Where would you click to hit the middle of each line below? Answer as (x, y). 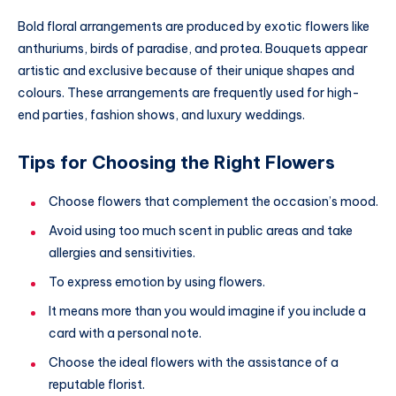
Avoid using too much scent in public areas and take (201, 230)
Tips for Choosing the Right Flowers (176, 163)
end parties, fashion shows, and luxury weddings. (161, 115)
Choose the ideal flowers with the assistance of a (194, 362)
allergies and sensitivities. (122, 252)
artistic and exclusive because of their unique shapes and (186, 71)
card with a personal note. (125, 333)
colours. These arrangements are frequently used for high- (189, 93)
